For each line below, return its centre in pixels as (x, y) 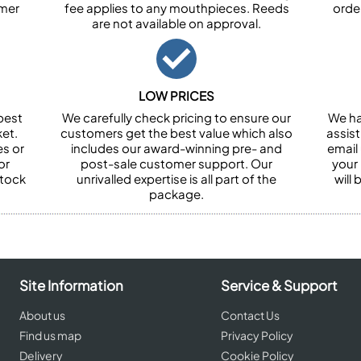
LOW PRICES (176, 95)
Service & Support (279, 285)
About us (42, 315)
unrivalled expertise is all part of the (176, 178)
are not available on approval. (176, 23)
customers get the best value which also (176, 133)
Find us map (50, 335)
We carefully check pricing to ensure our (176, 117)
